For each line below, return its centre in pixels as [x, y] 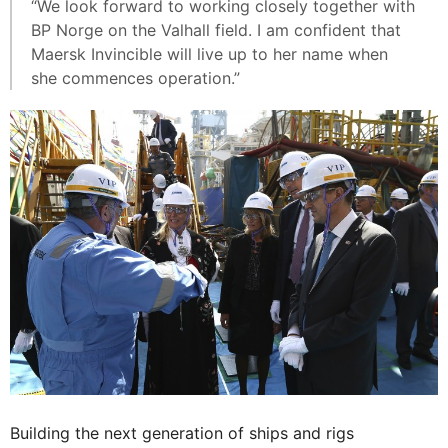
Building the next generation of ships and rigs [182, 432]
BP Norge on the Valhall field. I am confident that [216, 29]
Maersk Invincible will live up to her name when [209, 53]
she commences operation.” [135, 77]
